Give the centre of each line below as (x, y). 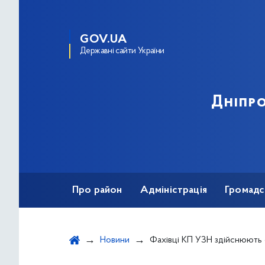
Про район (97, 190)
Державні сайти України (122, 51)
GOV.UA (104, 40)
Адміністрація (173, 190)
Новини (115, 240)
